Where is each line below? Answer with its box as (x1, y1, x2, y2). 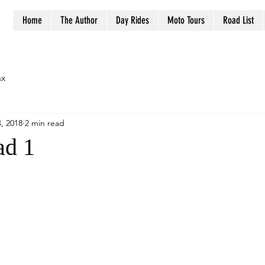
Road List (223, 14, 254, 26)
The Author (60, 14, 98, 26)
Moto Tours (167, 14, 205, 26)
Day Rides (116, 14, 149, 26)
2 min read (25, 117, 64, 128)
